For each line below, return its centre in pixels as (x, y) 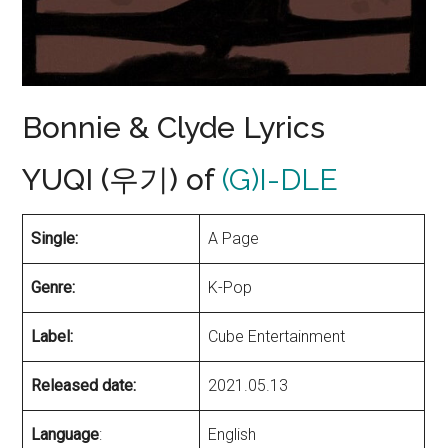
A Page (234, 239)
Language (65, 435)
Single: (55, 239)
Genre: (53, 288)
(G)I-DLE (280, 180)
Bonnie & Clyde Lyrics (174, 128)
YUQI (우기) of (122, 180)
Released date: (84, 386)
